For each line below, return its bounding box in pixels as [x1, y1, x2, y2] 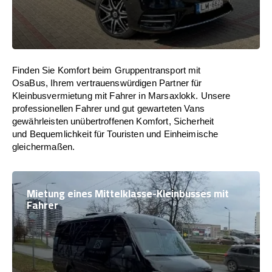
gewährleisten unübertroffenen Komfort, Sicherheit [12, 116, 214, 126]
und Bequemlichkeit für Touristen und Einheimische [12, 129, 219, 139]
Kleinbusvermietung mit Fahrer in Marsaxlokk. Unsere [12, 90, 231, 101]
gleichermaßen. [12, 141, 75, 152]
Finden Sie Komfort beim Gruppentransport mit [12, 65, 201, 75]
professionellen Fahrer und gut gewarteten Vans [12, 103, 205, 114]
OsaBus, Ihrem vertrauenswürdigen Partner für [12, 78, 202, 88]
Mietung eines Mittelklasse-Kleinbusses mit [27, 184, 229, 203]
